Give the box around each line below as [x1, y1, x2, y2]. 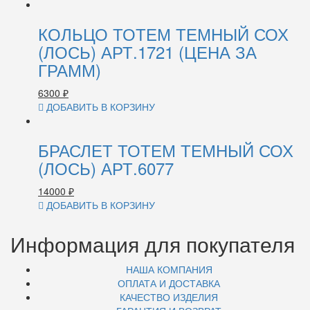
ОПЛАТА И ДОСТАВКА [118, 276, 220, 291]
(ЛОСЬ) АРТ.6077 [38, 156, 174, 181]
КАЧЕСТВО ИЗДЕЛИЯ [120, 290, 218, 304]
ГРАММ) [38, 57, 101, 82]
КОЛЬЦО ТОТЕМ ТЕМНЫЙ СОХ [38, 21, 289, 46]
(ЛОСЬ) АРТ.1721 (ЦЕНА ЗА [38, 39, 257, 64]
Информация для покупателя [10, 229, 295, 259]
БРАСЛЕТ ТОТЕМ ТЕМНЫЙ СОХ [38, 138, 293, 163]
